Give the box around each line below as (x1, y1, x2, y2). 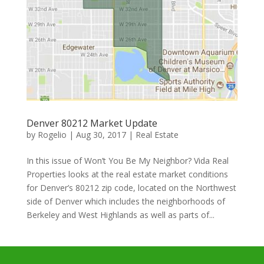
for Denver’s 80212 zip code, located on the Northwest (26, 182, 236, 194)
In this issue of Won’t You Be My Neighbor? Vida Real (26, 155, 229, 167)
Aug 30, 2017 (75, 129, 126, 141)
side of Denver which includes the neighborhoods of (26, 196, 225, 207)
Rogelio (37, 129, 67, 141)
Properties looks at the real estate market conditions (26, 169, 228, 180)
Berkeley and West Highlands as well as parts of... (26, 209, 214, 221)
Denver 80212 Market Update (26, 117, 157, 130)
